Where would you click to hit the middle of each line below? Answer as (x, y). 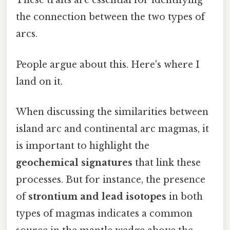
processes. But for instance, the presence (111, 179)
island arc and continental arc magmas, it (112, 129)
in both (185, 196)
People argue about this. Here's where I (108, 64)
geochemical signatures (74, 162)
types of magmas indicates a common (104, 213)
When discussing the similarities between (112, 112)
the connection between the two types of (110, 17)
